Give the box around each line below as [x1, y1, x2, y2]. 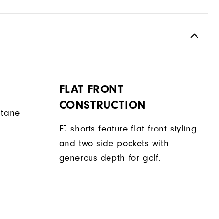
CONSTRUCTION [59, 98, 146, 112]
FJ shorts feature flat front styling [59, 124, 197, 134]
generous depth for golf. [59, 153, 161, 164]
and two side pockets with [59, 138, 169, 149]
